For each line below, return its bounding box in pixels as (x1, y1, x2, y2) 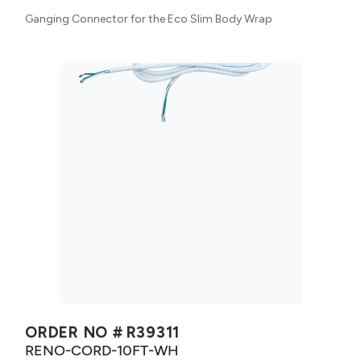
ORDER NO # (25, 322, 123, 342)
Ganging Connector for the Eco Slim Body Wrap (25, 11, 272, 26)
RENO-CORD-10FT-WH (25, 341, 179, 359)
